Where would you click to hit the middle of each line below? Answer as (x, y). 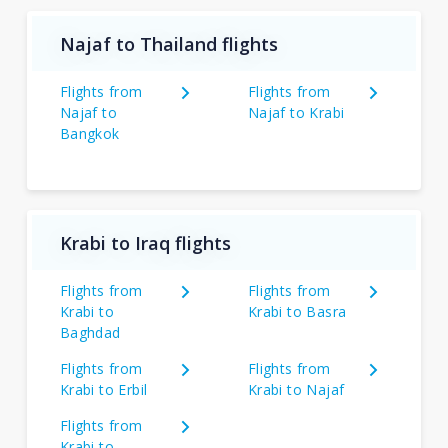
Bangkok (89, 133)
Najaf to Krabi (296, 112)
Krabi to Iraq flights (145, 242)
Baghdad (90, 332)
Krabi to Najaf (296, 389)
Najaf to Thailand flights (168, 43)
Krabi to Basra (297, 311)
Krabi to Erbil (103, 389)
